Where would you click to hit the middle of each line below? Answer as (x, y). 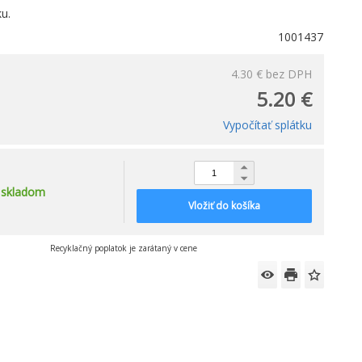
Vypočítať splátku (267, 125)
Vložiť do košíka (224, 206)
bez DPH (289, 74)
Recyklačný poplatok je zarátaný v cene (123, 248)
